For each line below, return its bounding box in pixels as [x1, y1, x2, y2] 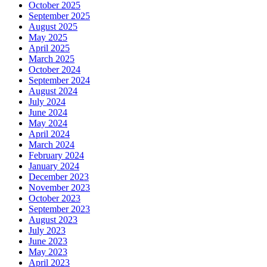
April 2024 [29, 129, 70, 139]
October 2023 [29, 193, 80, 204]
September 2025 [29, 11, 90, 21]
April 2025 [29, 43, 70, 54]
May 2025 [29, 32, 67, 43]
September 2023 [29, 204, 90, 215]
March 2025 [29, 54, 74, 64]
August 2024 [29, 86, 77, 97]
